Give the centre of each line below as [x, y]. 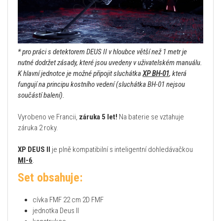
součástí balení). [41, 95]
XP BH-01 [156, 74]
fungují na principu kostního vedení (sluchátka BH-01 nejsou [101, 85]
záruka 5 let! [98, 117]
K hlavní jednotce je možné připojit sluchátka [80, 74]
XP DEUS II [34, 150]
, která [178, 74]
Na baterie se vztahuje [151, 117]
